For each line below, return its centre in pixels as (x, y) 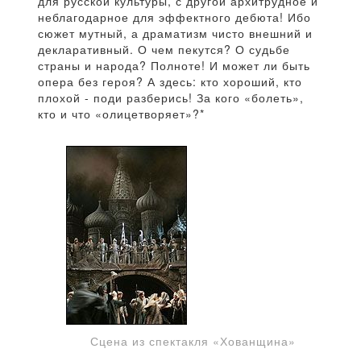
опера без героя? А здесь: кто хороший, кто (170, 82)
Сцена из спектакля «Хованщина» (193, 341)
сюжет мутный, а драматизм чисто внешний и (175, 33)
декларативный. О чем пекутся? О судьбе (164, 50)
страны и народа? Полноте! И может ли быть (174, 66)
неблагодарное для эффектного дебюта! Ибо (174, 17)
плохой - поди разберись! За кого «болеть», (171, 98)
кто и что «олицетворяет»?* (121, 114)
